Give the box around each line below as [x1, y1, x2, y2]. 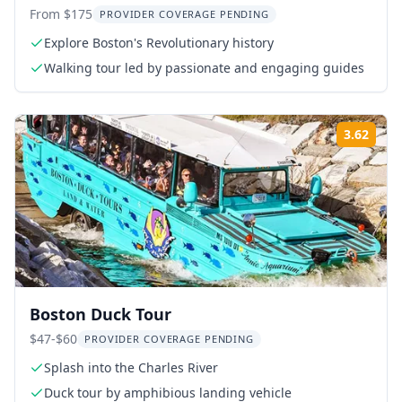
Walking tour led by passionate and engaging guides [44, 59, 364, 76]
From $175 [30, 5, 92, 22]
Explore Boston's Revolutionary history [44, 34, 274, 51]
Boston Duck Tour [30, 303, 171, 325]
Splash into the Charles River [44, 359, 218, 376]
